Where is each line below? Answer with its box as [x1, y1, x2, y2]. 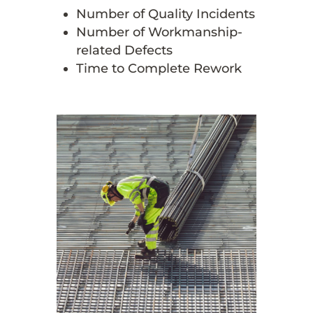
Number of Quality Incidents [75, 6, 255, 22]
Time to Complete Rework [75, 60, 242, 76]
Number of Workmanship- [75, 24, 242, 40]
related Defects [75, 42, 173, 58]
